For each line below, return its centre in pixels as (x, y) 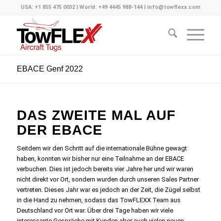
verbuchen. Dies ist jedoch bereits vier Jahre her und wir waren (105, 169)
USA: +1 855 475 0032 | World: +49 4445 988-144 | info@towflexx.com (110, 7)
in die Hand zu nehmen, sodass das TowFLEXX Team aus (98, 200)
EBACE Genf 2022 (50, 69)
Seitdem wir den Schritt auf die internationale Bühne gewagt (102, 148)
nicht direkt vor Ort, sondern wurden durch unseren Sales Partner (108, 180)
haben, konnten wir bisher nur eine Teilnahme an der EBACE (100, 159)
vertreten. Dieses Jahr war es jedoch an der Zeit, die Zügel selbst (108, 190)
